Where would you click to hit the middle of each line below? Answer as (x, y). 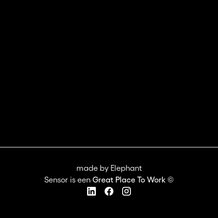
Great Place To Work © (133, 180)
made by (93, 168)
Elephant (126, 168)
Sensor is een (68, 180)
